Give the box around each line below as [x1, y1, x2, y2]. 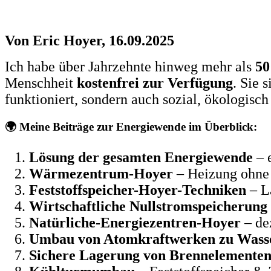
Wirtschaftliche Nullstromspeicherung [29, 198, 267, 215]
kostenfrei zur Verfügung [77, 74, 233, 91]
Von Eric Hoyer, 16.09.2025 [5, 32, 174, 48]
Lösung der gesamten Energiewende [29, 149, 253, 166]
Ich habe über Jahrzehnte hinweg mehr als [5, 58, 255, 74]
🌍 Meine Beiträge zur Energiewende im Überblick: [5, 120, 257, 134]
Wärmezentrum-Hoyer [29, 166, 173, 182]
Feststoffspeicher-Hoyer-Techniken [29, 182, 246, 198]
